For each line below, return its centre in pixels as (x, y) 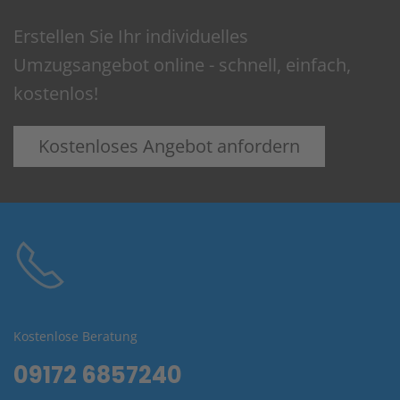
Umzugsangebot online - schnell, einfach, (182, 65)
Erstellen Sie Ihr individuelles (131, 37)
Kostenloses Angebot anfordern (169, 146)
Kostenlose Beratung (75, 337)
